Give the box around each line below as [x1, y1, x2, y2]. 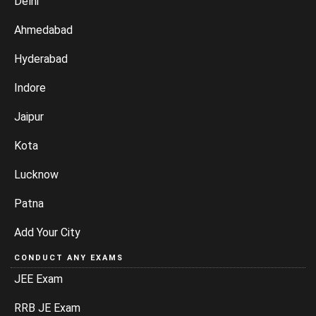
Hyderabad [14, 52, 68, 66]
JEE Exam [14, 272, 63, 286]
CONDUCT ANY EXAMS [14, 253, 123, 262]
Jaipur [14, 110, 44, 123]
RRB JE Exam [14, 301, 80, 315]
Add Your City [14, 226, 80, 239]
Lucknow [14, 168, 59, 181]
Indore [14, 81, 46, 95]
